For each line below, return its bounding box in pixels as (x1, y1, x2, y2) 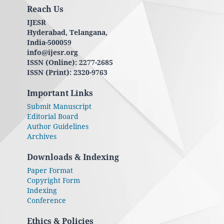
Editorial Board (26, 111, 78, 121)
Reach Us (26, 3, 63, 14)
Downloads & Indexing (26, 151, 119, 162)
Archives (26, 131, 56, 141)
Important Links (26, 87, 93, 98)
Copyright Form (26, 175, 80, 185)
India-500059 (26, 37, 71, 47)
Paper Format (26, 165, 73, 175)
